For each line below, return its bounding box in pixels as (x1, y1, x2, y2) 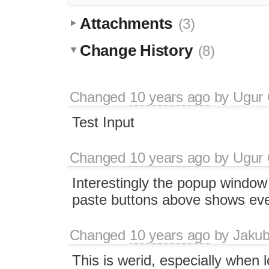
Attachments (80, 14, 177, 32)
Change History (80, 41, 197, 59)
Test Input (71, 113, 134, 130)
